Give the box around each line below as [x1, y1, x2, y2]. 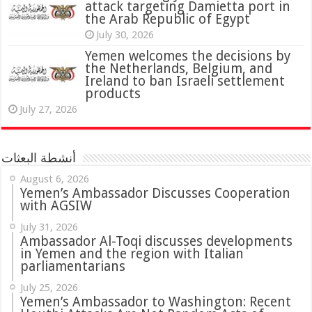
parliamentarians [20, 258, 126, 275]
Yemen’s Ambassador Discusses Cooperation [20, 185, 291, 202]
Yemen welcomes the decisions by [85, 48, 291, 65]
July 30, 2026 [96, 29, 155, 42]
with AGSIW [20, 198, 93, 214]
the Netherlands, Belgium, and [85, 61, 273, 77]
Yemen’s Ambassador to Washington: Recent [20, 294, 292, 311]
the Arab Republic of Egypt [85, 11, 251, 28]
